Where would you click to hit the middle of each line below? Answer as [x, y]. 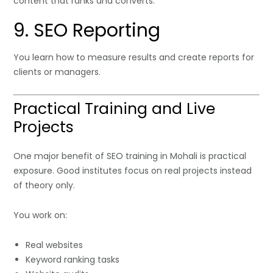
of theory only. [44, 186]
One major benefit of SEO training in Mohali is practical [130, 156]
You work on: [41, 215]
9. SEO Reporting [87, 31]
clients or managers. [57, 72]
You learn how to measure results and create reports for [134, 58]
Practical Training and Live [115, 109]
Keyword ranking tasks [73, 260]
